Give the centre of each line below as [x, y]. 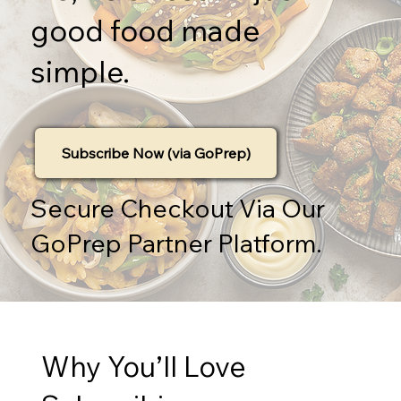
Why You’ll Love [144, 367]
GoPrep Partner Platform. [177, 243]
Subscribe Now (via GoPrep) [156, 153]
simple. [81, 71]
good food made [145, 30]
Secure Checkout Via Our [178, 208]
